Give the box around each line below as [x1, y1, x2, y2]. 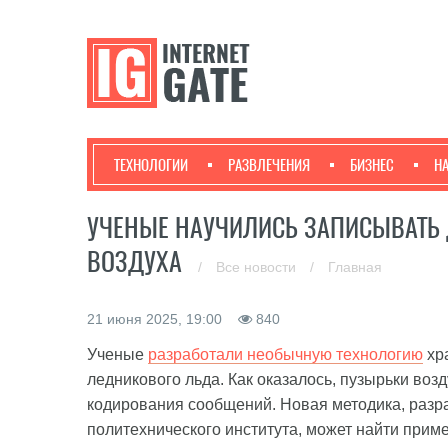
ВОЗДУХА [87, 244, 188, 279]
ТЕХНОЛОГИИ [114, 155, 188, 175]
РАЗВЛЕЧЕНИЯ [228, 155, 310, 175]
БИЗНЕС [350, 155, 394, 175]
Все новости [216, 259, 300, 275]
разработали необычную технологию [148, 346, 423, 363]
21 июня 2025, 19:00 [87, 311, 226, 327]
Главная [328, 259, 382, 275]
